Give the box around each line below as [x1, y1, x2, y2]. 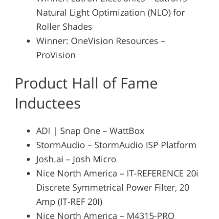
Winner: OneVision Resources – [36, 35, 165, 47]
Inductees [14, 93, 81, 113]
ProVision [36, 49, 76, 61]
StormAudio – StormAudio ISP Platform [36, 139, 197, 151]
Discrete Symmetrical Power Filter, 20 [36, 181, 189, 194]
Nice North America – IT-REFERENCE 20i [36, 167, 198, 179]
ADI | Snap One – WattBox [36, 125, 144, 137]
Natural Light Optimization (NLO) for [36, 6, 185, 19]
